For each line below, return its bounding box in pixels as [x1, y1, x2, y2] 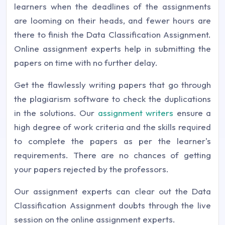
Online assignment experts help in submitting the [14, 43, 211, 54]
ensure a [173, 107, 211, 118]
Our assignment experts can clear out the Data [14, 185, 211, 196]
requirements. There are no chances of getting [14, 149, 211, 160]
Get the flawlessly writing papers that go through [14, 79, 211, 90]
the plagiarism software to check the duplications [14, 93, 211, 104]
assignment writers [97, 107, 174, 118]
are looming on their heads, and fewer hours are [14, 15, 211, 26]
